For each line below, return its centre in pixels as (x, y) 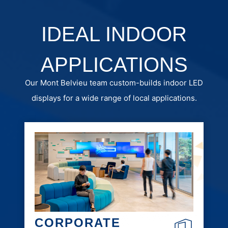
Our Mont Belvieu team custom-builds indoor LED (114, 82)
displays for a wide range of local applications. (114, 98)
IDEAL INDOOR (114, 34)
